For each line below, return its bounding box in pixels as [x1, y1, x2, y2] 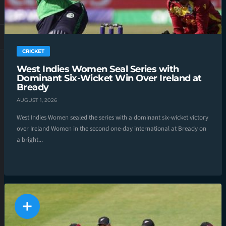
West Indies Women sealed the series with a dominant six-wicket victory [17, 112, 208, 122]
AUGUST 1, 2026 [17, 96, 57, 103]
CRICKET [22, 48, 44, 54]
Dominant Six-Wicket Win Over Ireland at [17, 73, 202, 84]
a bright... [17, 135, 43, 144]
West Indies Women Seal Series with [17, 64, 179, 75]
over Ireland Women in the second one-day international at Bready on [17, 124, 206, 133]
